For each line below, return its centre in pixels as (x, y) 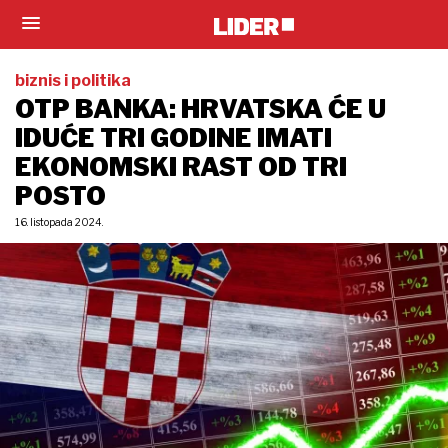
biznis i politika (73, 80)
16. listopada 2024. (59, 222)
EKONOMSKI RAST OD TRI (181, 167)
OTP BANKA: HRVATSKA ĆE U (200, 109)
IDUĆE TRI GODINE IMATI (173, 138)
